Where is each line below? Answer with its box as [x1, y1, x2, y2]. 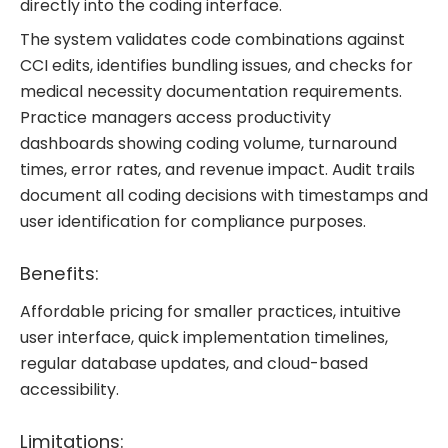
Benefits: [20, 260, 104, 286]
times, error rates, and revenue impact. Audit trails [20, 158, 415, 182]
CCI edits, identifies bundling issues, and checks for [20, 54, 413, 78]
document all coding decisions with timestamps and [20, 184, 428, 208]
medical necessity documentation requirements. [20, 80, 402, 104]
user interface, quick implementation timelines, [20, 326, 388, 350]
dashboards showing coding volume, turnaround [20, 132, 397, 156]
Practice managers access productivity [20, 106, 331, 130]
